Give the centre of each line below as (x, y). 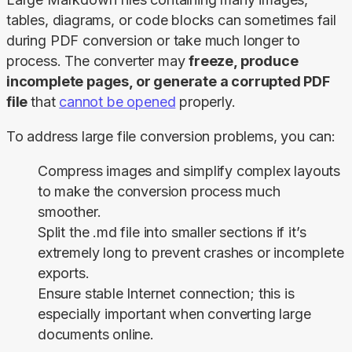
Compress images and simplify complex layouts (189, 171)
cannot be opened (117, 102)
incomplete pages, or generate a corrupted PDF (168, 82)
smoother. (70, 212)
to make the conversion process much (159, 192)
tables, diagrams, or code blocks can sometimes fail (171, 20)
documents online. (96, 335)
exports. (64, 273)
